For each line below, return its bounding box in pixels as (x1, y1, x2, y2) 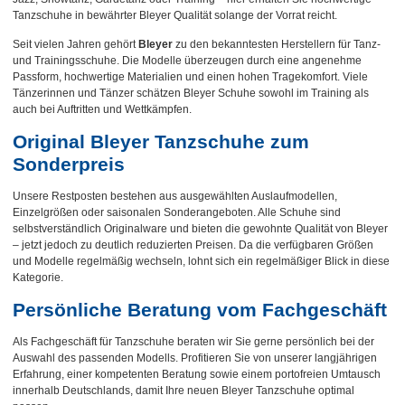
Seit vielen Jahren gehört (13, 38, 138, 52)
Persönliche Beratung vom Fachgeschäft (13, 299, 387, 321)
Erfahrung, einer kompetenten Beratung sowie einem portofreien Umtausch (13, 368, 381, 381)
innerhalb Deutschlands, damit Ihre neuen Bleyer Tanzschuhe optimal (13, 384, 354, 398)
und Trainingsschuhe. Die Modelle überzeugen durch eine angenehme (13, 54, 362, 68)
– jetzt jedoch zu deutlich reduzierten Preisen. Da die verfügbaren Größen (13, 239, 373, 252)
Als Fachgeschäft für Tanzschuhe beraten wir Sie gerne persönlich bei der (13, 335, 374, 349)
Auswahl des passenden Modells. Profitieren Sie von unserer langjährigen (13, 352, 377, 365)
